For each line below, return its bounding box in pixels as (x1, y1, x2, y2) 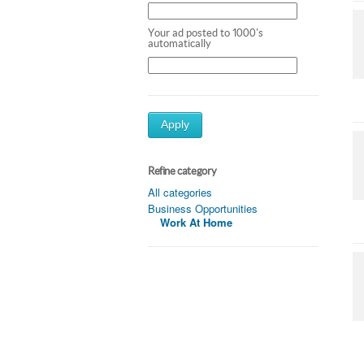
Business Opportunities (148, 200, 258, 216)
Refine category (148, 164, 217, 177)
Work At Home (160, 214, 232, 230)
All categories (148, 184, 212, 200)
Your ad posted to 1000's (148, 26, 263, 39)
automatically (148, 37, 211, 50)
